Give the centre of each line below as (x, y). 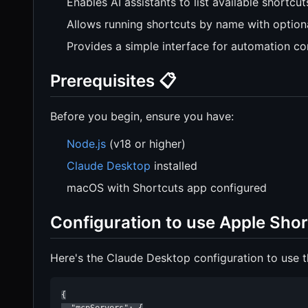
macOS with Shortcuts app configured (167, 188)
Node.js (86, 144)
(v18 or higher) (146, 144)
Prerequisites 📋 (113, 80)
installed (174, 166)
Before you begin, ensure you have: (142, 117)
